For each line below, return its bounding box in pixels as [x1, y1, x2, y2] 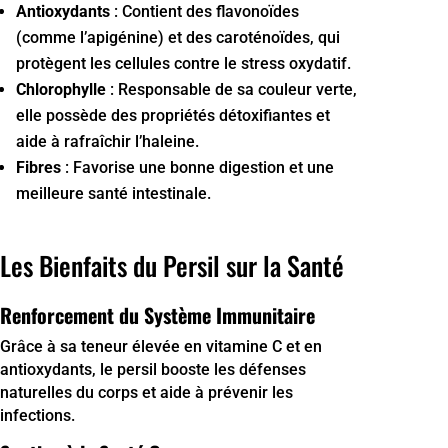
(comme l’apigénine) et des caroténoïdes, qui [16, 27, 340, 47]
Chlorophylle [16, 79, 106, 99]
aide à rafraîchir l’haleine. [16, 131, 199, 151]
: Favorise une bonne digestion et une [61, 157, 334, 177]
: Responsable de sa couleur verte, [106, 79, 357, 99]
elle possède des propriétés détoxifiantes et [16, 105, 330, 125]
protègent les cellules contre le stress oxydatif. [16, 53, 351, 73]
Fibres [16, 157, 61, 177]
